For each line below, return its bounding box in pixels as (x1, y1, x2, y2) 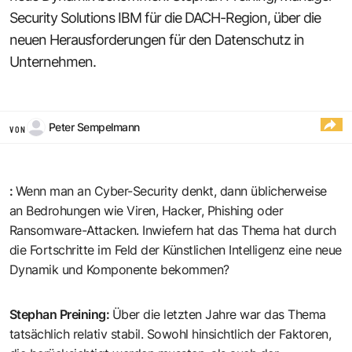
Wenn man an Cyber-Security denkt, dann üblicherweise (16, 182, 327, 199)
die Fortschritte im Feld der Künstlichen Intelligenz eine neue (9, 241, 342, 258)
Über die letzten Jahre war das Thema (112, 306, 326, 322)
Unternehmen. (9, 53, 96, 70)
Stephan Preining (9, 306, 106, 322)
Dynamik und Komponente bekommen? (9, 261, 229, 277)
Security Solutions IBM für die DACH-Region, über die (9, 9, 321, 26)
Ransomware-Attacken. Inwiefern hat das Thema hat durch (9, 222, 336, 238)
